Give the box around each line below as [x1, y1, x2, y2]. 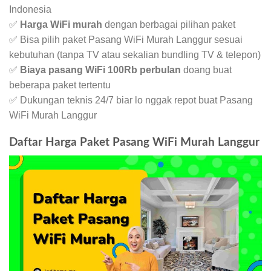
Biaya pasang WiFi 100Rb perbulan [20, 64, 181, 75]
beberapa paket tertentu [9, 79, 111, 90]
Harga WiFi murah [20, 19, 102, 30]
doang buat [181, 64, 232, 75]
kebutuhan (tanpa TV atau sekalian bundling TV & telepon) [9, 49, 261, 60]
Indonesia [9, 4, 51, 15]
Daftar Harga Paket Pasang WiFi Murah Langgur [9, 136, 260, 148]
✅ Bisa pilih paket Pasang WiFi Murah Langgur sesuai [9, 34, 243, 45]
